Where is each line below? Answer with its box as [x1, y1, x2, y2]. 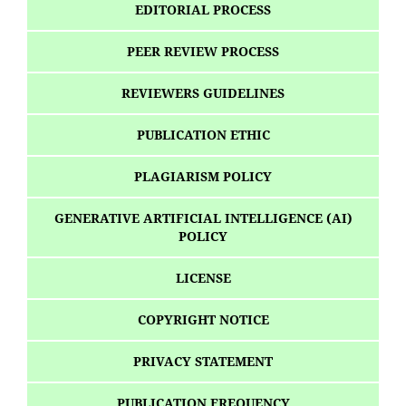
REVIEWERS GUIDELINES [121, 84, 285, 102]
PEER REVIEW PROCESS [127, 43, 279, 61]
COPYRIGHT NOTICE [137, 311, 269, 329]
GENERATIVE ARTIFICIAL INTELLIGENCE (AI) [53, 209, 353, 227]
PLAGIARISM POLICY [134, 168, 272, 186]
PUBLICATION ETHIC [136, 126, 270, 144]
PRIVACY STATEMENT [133, 353, 273, 371]
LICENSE [175, 269, 231, 287]
